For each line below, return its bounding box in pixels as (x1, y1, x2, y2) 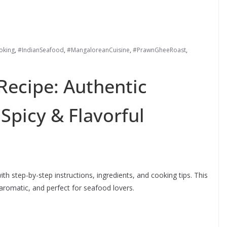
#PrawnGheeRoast (133, 46, 186, 55)
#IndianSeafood (18, 46, 64, 55)
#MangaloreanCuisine (67, 46, 130, 55)
